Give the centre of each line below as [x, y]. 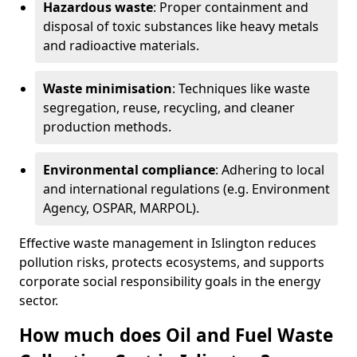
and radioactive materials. [121, 45]
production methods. [107, 127]
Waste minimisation [108, 88]
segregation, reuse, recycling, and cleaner [169, 108]
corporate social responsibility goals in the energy [170, 281]
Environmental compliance [129, 170]
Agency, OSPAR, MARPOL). [121, 208]
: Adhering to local [270, 170]
